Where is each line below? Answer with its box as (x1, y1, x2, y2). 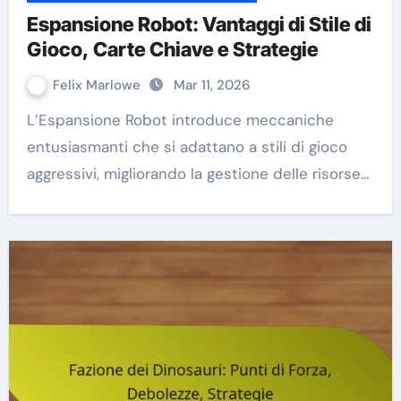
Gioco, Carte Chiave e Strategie (26, 38, 319, 62)
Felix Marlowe (52, 76, 144, 95)
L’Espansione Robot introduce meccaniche (26, 110, 38, 131)
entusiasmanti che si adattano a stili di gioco (26, 137, 347, 158)
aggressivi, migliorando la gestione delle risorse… (26, 164, 370, 184)
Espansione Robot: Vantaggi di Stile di (26, 13, 371, 37)
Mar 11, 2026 (173, 76, 250, 95)
